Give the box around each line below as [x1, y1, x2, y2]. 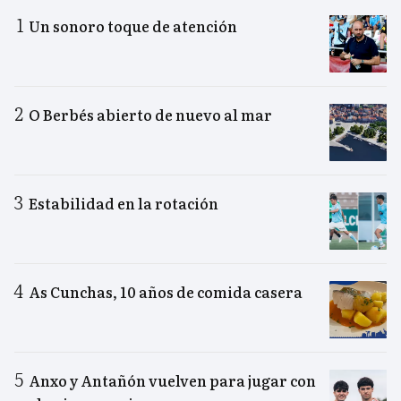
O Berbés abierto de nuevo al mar [29, 104, 272, 126]
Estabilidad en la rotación [29, 192, 218, 215]
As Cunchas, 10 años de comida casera [29, 281, 303, 303]
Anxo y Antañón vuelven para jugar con [29, 370, 316, 392]
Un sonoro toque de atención [29, 15, 237, 38]
